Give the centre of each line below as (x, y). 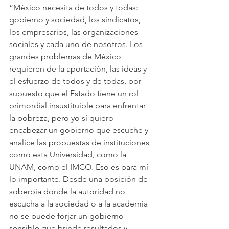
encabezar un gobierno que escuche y (80, 130)
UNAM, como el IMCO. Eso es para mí (80, 167)
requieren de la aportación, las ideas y (79, 69)
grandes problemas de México (66, 56)
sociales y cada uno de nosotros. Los (77, 44)
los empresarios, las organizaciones (75, 32)
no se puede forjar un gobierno (67, 216)
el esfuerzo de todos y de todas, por (76, 81)
